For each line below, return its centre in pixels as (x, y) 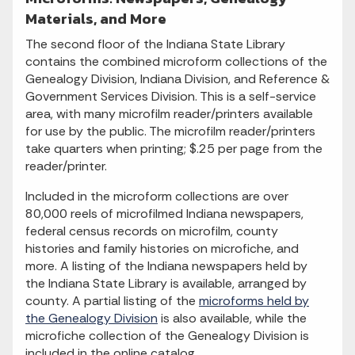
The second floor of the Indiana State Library (155, 44)
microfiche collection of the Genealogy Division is (167, 336)
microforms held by (254, 301)
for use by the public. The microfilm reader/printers (170, 131)
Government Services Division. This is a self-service (171, 96)
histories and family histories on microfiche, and (162, 248)
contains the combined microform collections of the (176, 61)
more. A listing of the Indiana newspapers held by (166, 266)
